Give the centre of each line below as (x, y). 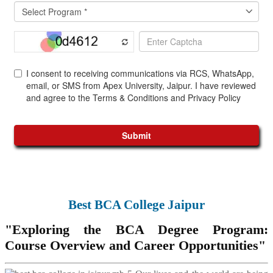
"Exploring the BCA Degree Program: (136, 230)
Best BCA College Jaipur (136, 205)
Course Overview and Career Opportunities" (135, 246)
